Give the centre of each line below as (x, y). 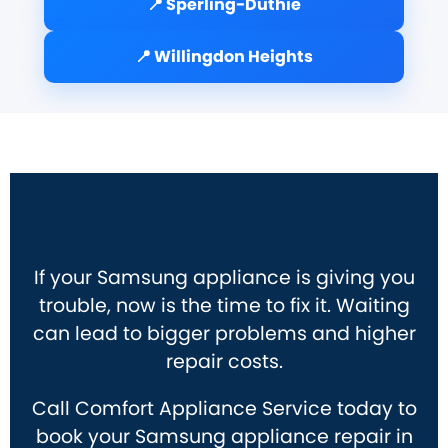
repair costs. (224, 361)
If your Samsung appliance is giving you (224, 277)
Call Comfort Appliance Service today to (224, 408)
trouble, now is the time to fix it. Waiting (224, 305)
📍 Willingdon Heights (224, 56)
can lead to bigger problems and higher (224, 333)
